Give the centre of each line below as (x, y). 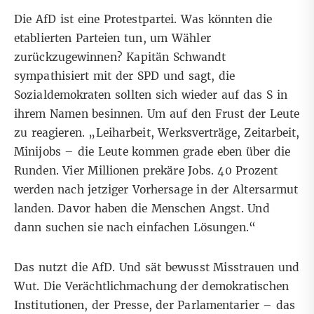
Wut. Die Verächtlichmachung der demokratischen (151, 287)
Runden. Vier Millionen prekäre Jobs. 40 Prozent (146, 171)
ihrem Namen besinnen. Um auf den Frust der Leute (157, 114)
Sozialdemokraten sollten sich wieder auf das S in (151, 95)
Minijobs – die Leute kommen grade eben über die (152, 152)
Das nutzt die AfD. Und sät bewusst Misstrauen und (157, 268)
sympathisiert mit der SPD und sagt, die (125, 76)
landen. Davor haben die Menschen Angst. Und (142, 209)
